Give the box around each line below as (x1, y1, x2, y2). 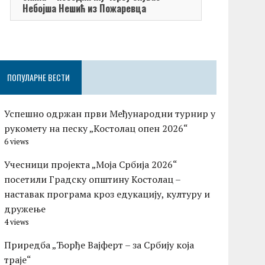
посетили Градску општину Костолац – (4, 173, 181, 186)
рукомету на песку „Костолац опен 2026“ (4, 122, 189, 135)
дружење (4, 202, 46, 216)
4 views (4, 217, 30, 228)
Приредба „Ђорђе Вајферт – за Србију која (4, 238, 195, 252)
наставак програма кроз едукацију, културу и (4, 188, 211, 201)
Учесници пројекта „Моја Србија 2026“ (4, 158, 177, 172)
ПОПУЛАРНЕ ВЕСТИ (7, 71, 70, 84)
